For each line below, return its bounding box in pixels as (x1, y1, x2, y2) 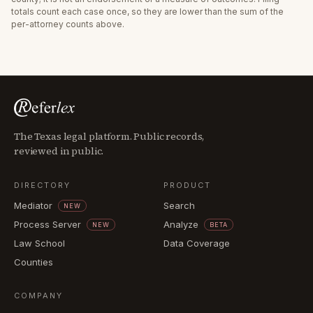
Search (163, 200, 195, 211)
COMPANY (14, 291, 63, 300)
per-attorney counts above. (11, 18, 124, 29)
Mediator (14, 200, 52, 211)
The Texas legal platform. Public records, (14, 129, 205, 143)
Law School (14, 238, 65, 249)
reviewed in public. (14, 144, 104, 158)
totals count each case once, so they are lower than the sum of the (11, 6, 284, 17)
